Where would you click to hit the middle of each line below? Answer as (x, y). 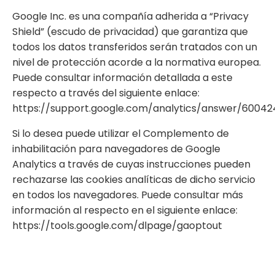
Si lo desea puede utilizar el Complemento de (121, 133)
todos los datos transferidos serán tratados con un (135, 47)
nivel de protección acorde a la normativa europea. (137, 62)
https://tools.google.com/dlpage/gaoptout (117, 225)
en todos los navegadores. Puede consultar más (128, 195)
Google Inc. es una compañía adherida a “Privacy (130, 16)
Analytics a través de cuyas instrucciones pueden (131, 164)
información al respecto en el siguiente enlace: (125, 210)
